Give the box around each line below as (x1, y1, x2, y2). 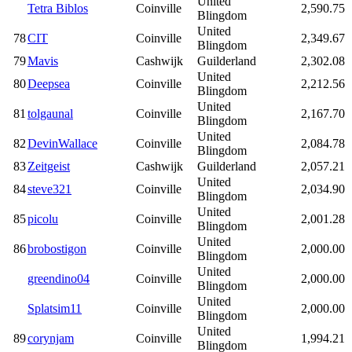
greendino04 (27, 271, 90, 285)
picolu (27, 211, 58, 225)
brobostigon (27, 241, 86, 255)
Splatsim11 (27, 301, 82, 315)
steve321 (27, 181, 71, 196)
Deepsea (27, 76, 70, 90)
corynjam (27, 331, 74, 345)
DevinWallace (27, 136, 97, 150)
